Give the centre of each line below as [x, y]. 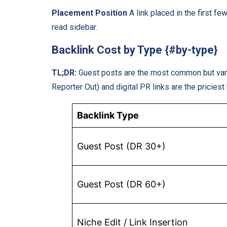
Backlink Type [108, 115]
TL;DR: [64, 72]
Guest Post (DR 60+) [121, 184]
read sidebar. [74, 27]
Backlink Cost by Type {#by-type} [135, 50]
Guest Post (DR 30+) [121, 146]
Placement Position [89, 13]
